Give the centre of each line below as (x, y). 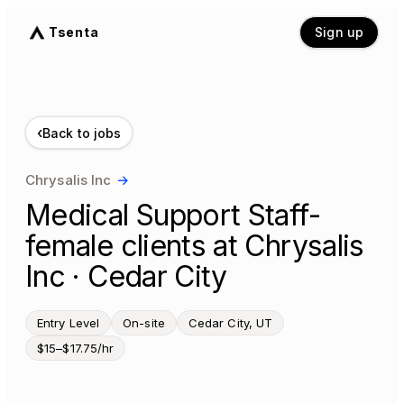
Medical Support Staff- (173, 215)
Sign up (339, 32)
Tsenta (74, 32)
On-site (144, 323)
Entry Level (69, 323)
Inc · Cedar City (126, 276)
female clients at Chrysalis (195, 246)
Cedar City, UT (230, 323)
